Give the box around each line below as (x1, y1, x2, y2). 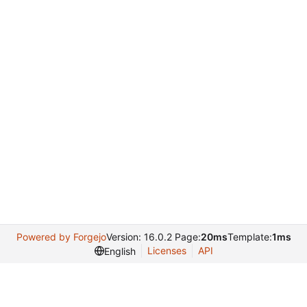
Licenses (147, 245, 186, 256)
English (103, 245, 136, 257)
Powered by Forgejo (16, 231, 106, 243)
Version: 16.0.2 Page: (106, 231, 201, 243)
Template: (227, 231, 272, 243)
